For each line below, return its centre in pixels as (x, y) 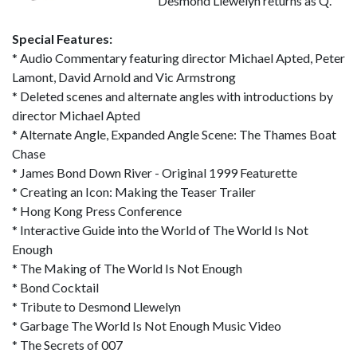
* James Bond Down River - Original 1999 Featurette (155, 173)
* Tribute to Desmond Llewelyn (96, 306)
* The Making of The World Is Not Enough (127, 268)
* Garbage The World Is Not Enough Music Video (147, 326)
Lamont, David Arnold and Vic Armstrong (124, 77)
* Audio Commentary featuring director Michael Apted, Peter (178, 58)
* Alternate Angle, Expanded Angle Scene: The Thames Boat (174, 134)
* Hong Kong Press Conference (97, 211)
